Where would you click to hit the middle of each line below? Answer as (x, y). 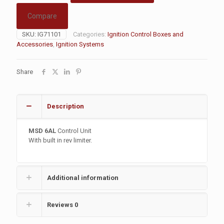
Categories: (90, 34)
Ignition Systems (80, 44)
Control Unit (74, 131)
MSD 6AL (42, 131)
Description (65, 106)
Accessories (35, 44)
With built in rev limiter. (60, 140)
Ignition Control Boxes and (145, 34)
